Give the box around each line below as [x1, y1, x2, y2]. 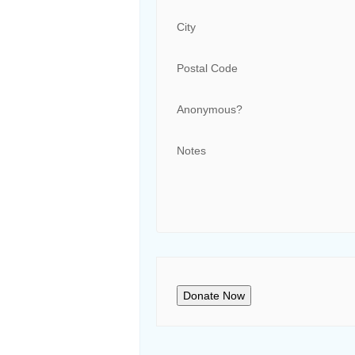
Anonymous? [176, 103, 242, 116]
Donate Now [182, 289, 245, 302]
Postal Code [176, 62, 238, 74]
